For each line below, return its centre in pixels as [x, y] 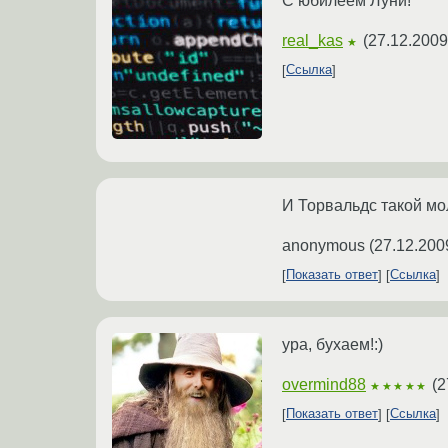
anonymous [323, 245]
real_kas [312, 40]
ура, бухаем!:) [332, 344]
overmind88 [324, 384]
